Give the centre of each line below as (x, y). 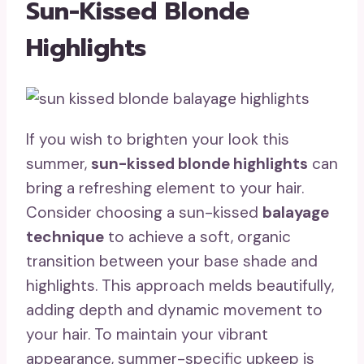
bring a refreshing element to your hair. (165, 188)
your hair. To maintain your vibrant (147, 334)
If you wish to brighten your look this (158, 139)
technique (65, 236)
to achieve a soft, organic (197, 236)
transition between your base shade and (172, 261)
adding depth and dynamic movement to (174, 310)
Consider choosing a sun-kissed (144, 212)
